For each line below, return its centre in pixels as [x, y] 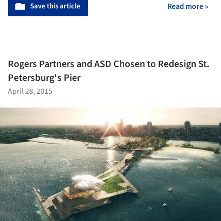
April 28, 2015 [30, 91]
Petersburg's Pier [44, 78]
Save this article [55, 6]
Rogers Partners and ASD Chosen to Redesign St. [109, 64]
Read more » [188, 7]
